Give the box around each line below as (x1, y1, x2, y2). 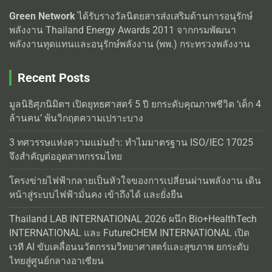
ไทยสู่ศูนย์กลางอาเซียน (9, 256, 104, 267)
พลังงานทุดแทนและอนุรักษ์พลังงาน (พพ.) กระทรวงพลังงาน (9, 39, 250, 50)
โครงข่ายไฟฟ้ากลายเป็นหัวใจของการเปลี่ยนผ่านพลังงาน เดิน (9, 175, 261, 187)
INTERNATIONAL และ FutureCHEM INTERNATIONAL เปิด (9, 228, 250, 239)
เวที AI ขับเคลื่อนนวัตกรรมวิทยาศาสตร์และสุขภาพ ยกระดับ (9, 242, 249, 253)
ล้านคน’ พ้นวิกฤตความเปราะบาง (9, 113, 148, 124)
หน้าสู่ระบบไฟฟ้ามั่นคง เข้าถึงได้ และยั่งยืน (9, 189, 183, 201)
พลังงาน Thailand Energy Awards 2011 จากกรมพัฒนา (9, 25, 236, 36)
